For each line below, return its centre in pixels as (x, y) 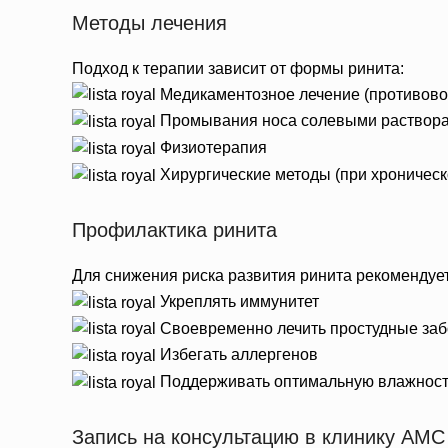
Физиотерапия (211, 148)
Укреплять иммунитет (237, 301)
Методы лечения (149, 22)
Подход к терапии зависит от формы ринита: (238, 68)
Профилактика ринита (174, 229)
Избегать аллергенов (237, 355)
